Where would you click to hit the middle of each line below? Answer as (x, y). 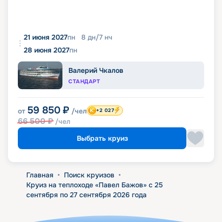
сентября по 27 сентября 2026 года (86, 194)
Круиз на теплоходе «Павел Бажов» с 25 (94, 185)
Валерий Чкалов (96, 70)
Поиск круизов (89, 175)
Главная (40, 175)
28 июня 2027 (47, 50)
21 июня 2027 (46, 37)
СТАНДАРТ (84, 81)
